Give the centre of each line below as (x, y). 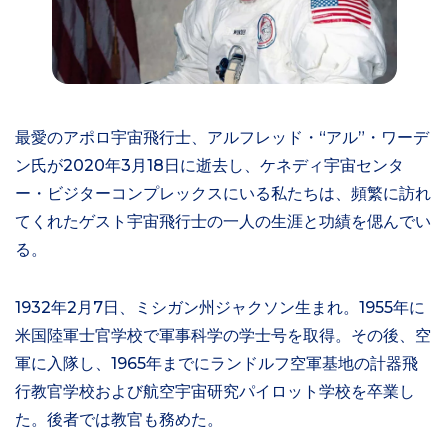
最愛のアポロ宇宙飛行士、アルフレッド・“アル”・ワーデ (222, 137)
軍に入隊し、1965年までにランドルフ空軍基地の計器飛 (216, 363)
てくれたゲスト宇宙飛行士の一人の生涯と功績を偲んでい (223, 221)
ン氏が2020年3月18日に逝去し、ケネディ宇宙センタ (209, 165)
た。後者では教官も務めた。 (119, 419)
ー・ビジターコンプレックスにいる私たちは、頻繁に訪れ (223, 193)
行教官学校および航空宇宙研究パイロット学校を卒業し (215, 391)
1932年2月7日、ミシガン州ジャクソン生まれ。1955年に (220, 307)
